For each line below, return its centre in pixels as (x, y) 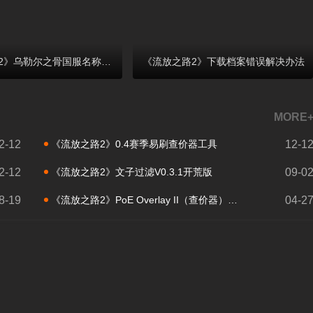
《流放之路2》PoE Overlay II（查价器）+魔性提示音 (139, 200)
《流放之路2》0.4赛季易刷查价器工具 (134, 144)
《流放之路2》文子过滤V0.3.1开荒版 (131, 172)
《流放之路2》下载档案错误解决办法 (224, 62)
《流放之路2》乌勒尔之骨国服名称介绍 (106, 62)
